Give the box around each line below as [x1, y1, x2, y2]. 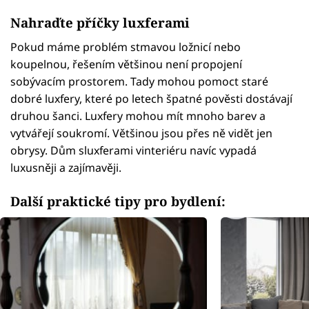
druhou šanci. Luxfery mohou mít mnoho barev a [10, 108, 266, 124]
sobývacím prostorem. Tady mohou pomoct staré [10, 74, 268, 90]
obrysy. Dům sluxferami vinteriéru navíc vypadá [10, 143, 257, 159]
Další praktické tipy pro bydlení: [10, 192, 226, 210]
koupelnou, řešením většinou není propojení [10, 57, 242, 72]
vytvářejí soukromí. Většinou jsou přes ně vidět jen [10, 126, 272, 141]
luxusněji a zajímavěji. [10, 160, 121, 176]
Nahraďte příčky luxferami [10, 13, 190, 31]
